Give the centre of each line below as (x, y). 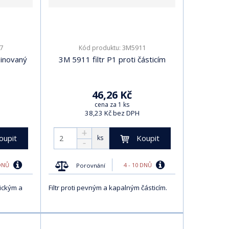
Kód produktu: (100, 48)
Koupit (148, 138)
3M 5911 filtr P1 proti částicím (112, 59)
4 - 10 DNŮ (138, 165)
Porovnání (91, 165)
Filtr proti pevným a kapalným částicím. (108, 187)
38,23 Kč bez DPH (112, 113)
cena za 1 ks (112, 104)
